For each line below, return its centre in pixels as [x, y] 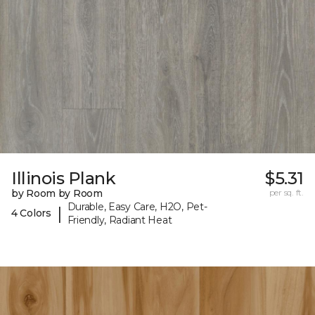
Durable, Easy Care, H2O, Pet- [137, 206]
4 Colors [31, 213]
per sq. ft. [286, 192]
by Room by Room [57, 193]
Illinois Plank [64, 178]
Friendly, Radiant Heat [120, 220]
